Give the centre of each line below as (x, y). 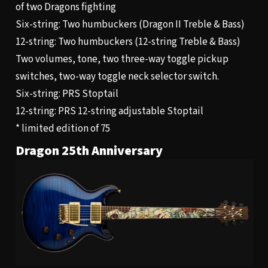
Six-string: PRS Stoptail (67, 94)
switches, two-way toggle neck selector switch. (117, 77)
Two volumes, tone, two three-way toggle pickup (122, 60)
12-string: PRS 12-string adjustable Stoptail (109, 112)
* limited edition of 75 (63, 129)
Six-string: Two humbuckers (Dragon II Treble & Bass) (130, 25)
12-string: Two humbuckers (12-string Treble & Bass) (128, 42)
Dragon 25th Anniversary (89, 150)
